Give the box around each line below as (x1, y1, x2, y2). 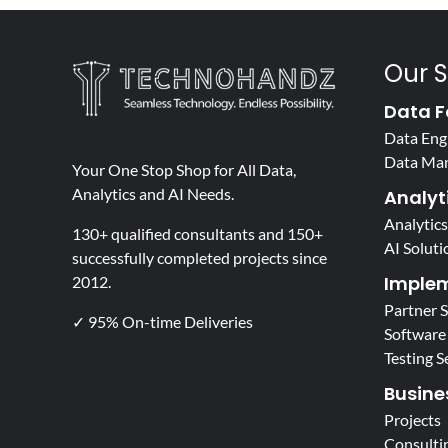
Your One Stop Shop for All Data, (71, 159, 296, 179)
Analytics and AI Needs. (71, 183, 234, 203)
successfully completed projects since (71, 247, 327, 267)
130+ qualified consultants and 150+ (71, 223, 323, 243)
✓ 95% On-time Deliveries (71, 311, 253, 331)
